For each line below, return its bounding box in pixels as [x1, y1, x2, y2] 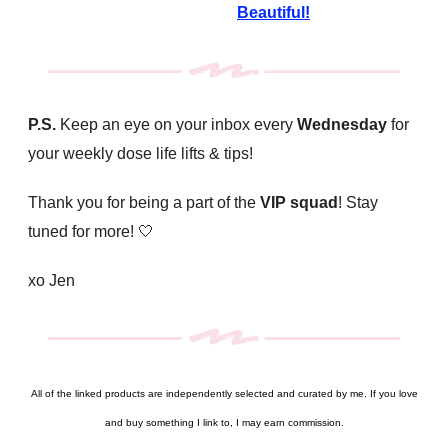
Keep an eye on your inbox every [56, 116, 297, 134]
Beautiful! [237, 4, 310, 22]
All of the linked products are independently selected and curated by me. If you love [30, 387, 418, 399]
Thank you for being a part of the [28, 194, 260, 212]
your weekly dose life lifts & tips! [28, 145, 253, 163]
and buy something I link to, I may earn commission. [104, 416, 344, 428]
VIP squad [260, 194, 338, 212]
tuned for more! [28, 223, 138, 241]
